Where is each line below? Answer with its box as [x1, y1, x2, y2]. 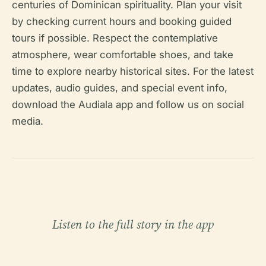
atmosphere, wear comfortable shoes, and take [12, 49, 233, 61]
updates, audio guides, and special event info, [12, 82, 227, 94]
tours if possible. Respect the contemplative [12, 32, 218, 44]
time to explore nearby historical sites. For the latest [12, 65, 254, 77]
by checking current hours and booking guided [12, 15, 232, 27]
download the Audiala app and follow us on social [12, 99, 244, 110]
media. [12, 115, 43, 127]
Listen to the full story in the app [52, 216, 214, 233]
